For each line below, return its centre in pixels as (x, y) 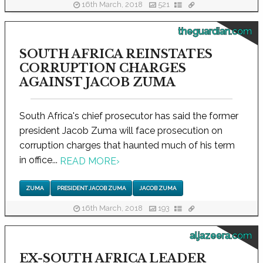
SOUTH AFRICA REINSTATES (116, 54)
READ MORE (88, 161)
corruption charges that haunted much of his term (127, 146)
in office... (40, 160)
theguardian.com (215, 32)
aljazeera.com (221, 236)
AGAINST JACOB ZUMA (97, 82)
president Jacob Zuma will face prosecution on (121, 131)
